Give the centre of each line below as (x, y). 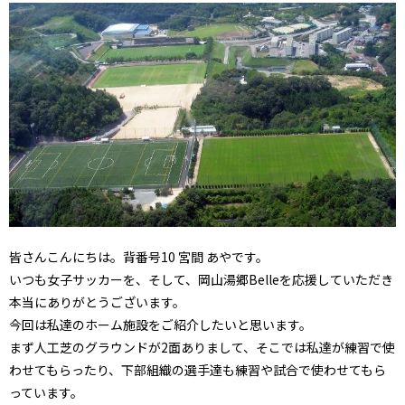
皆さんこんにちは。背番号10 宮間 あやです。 (139, 256)
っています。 (46, 392)
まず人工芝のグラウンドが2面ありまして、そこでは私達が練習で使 (202, 347)
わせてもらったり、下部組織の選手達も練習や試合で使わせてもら (198, 369)
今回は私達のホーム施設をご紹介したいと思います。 (160, 324)
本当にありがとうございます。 (97, 301)
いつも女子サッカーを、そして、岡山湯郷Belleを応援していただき (201, 279)
